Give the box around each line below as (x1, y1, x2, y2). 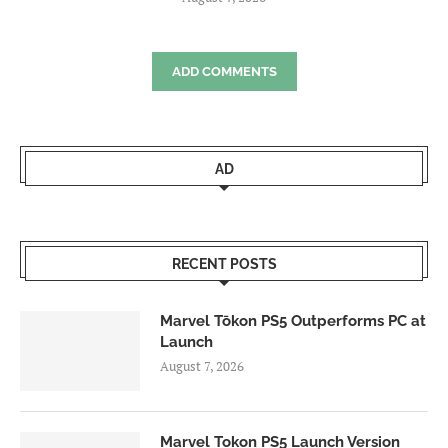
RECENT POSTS (171, 255, 277, 272)
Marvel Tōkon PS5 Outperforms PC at (160, 311, 426, 330)
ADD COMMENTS (171, 63, 277, 79)
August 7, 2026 (160, 356, 244, 375)
